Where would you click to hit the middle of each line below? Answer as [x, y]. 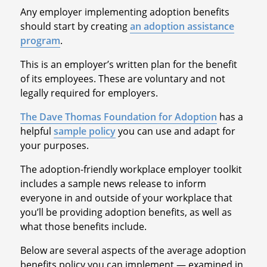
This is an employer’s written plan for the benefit [128, 64]
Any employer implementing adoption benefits [125, 12]
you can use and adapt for [175, 131]
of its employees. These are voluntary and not [122, 78]
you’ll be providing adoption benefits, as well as [126, 212]
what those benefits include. [83, 226]
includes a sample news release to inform [113, 183]
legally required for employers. [89, 93]
